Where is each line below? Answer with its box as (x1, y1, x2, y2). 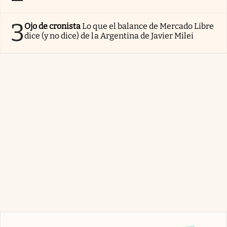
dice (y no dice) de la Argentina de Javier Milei (24, 30, 194, 41)
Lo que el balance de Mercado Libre (82, 21, 214, 31)
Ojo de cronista (24, 21, 81, 31)
